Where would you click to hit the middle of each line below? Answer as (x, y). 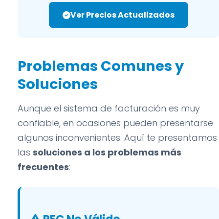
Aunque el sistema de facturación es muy (109, 108)
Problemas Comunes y (101, 66)
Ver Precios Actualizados (122, 15)
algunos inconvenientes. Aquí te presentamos (117, 138)
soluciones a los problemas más (107, 152)
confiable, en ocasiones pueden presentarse (115, 123)
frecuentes (43, 167)
